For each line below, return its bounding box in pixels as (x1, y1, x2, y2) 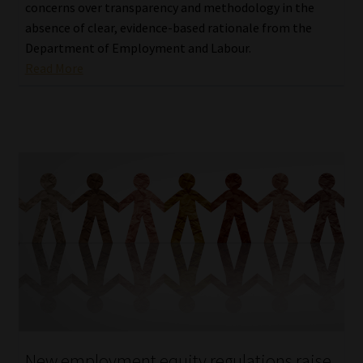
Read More (24, 59, 83, 76)
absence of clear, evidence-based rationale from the (24, 19, 312, 36)
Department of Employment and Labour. (24, 39, 251, 56)
